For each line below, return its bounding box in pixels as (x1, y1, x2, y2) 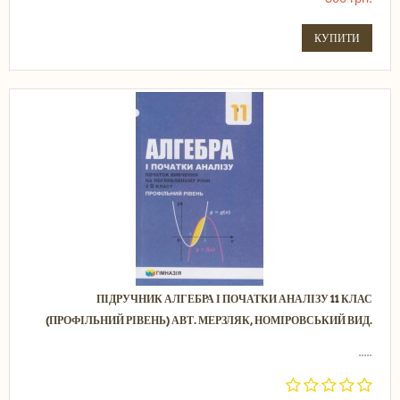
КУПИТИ (314, 31, 360, 45)
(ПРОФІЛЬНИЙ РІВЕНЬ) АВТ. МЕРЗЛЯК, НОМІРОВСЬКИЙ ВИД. (46, 313, 372, 327)
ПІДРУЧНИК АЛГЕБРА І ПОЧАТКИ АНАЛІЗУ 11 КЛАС (96, 292, 372, 305)
